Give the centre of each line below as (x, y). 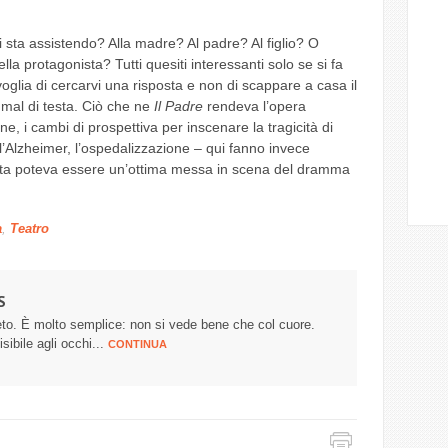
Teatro (29, 229)
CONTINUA (137, 344)
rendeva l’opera (256, 106)
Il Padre (180, 106)
